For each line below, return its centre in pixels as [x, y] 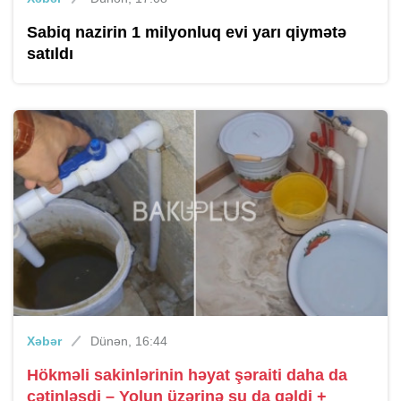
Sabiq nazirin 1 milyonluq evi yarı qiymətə [187, 33]
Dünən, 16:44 [129, 341]
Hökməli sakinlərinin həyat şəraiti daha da [187, 375]
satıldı [50, 54]
